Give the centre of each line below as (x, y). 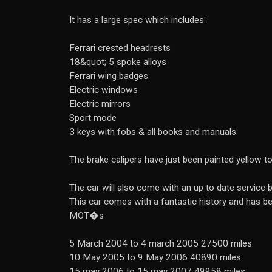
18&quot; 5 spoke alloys (118, 62)
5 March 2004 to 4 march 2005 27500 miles (161, 243)
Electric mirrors (100, 104)
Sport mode (93, 118)
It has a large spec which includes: (138, 20)
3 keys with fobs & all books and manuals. (154, 132)
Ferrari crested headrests (120, 48)
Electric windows (104, 90)
